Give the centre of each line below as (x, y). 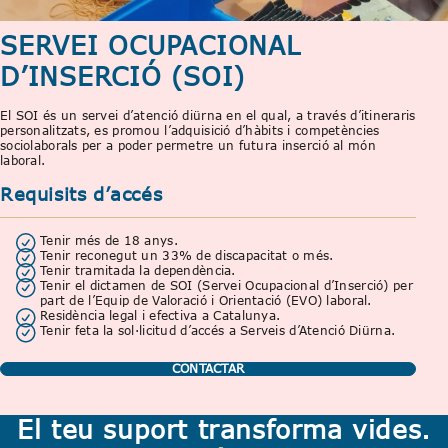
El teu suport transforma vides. (224, 428)
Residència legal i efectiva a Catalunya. (160, 316)
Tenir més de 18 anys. (109, 241)
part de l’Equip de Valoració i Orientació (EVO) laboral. (206, 301)
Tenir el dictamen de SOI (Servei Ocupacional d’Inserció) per (226, 286)
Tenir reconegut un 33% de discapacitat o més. (187, 256)
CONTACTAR (208, 369)
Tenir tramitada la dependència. (138, 271)
